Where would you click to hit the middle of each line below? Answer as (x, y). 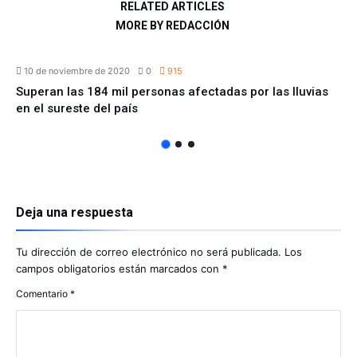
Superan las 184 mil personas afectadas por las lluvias (172, 92)
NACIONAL (312, 47)
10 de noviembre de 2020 (77, 71)
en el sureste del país (77, 108)
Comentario (43, 294)
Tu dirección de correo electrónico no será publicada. (149, 252)
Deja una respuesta (75, 212)
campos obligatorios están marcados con (119, 269)
